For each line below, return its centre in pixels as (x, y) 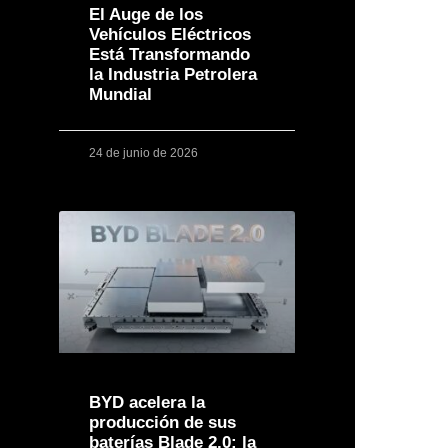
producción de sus (162, 422)
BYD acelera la (146, 402)
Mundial (120, 94)
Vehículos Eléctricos (169, 34)
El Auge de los (145, 14)
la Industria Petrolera (172, 74)
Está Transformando (169, 54)
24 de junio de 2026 (143, 152)
